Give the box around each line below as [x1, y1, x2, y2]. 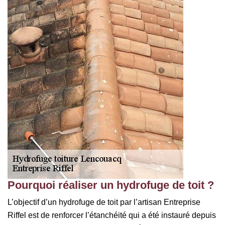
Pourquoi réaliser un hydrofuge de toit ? [8, 178, 214, 191]
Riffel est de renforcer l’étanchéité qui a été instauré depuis [8, 210, 216, 219]
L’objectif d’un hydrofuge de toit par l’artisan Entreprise [8, 197, 200, 206]
